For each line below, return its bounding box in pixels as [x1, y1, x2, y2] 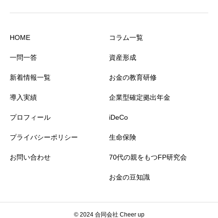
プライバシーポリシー [10, 133, 78, 141]
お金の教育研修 [109, 73, 157, 81]
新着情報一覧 [10, 73, 51, 81]
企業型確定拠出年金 [109, 93, 170, 101]
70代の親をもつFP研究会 [109, 153, 187, 161]
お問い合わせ [10, 153, 51, 161]
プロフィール [10, 113, 51, 121]
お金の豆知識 [109, 173, 150, 181]
